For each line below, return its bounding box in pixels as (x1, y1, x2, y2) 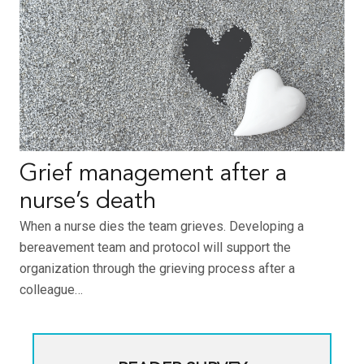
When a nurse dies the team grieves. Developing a (19, 219, 304, 235)
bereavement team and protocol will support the (19, 240, 291, 256)
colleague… (19, 282, 83, 298)
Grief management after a (19, 162, 287, 187)
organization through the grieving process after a (19, 261, 295, 277)
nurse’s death (19, 190, 156, 214)
